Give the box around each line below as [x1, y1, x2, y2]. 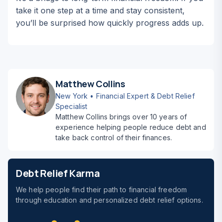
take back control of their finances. [55, 133, 172, 142]
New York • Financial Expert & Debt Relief [55, 92, 195, 100]
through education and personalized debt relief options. [16, 196, 203, 204]
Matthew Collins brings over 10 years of [55, 112, 187, 121]
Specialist [55, 102, 88, 111]
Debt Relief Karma [16, 166, 100, 180]
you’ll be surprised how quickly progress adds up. [16, 18, 204, 28]
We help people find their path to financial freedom [16, 185, 187, 194]
